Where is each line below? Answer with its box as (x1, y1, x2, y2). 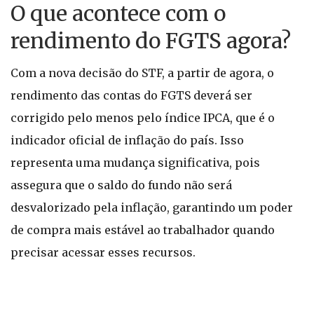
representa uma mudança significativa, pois (11, 156, 260, 170)
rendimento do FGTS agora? (11, 27, 291, 54)
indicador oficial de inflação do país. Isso (11, 133, 244, 147)
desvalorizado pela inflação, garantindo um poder (11, 200, 293, 214)
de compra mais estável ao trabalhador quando (11, 223, 275, 237)
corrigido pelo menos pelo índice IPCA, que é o (11, 111, 275, 125)
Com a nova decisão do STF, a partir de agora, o (11, 66, 274, 80)
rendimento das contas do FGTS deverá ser (11, 88, 252, 102)
